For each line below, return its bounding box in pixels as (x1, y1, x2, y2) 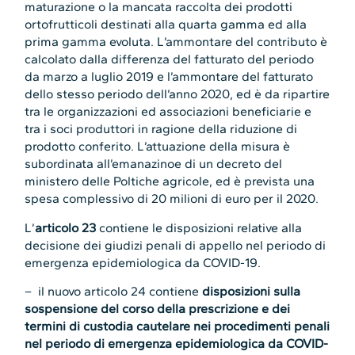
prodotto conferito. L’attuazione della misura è (25, 139, 291, 155)
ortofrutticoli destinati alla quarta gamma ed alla (25, 17, 307, 32)
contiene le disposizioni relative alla (96, 219, 303, 235)
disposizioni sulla (202, 284, 301, 300)
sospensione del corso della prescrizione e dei (25, 301, 291, 317)
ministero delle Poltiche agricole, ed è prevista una (25, 174, 315, 189)
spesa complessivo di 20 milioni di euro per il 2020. (25, 191, 319, 207)
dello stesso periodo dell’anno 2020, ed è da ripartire (25, 86, 330, 102)
